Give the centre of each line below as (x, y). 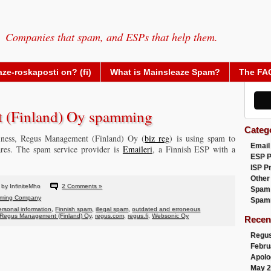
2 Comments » (82, 186)
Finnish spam (73, 209)
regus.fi (138, 216)
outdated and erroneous (166, 209)
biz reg (157, 138)
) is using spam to (203, 138)
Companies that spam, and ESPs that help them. (112, 37)
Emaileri (137, 149)
